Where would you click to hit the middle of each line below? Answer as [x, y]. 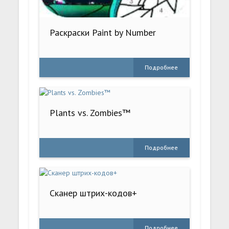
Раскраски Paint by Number [103, 33]
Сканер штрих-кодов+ [94, 193]
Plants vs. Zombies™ [90, 113]
